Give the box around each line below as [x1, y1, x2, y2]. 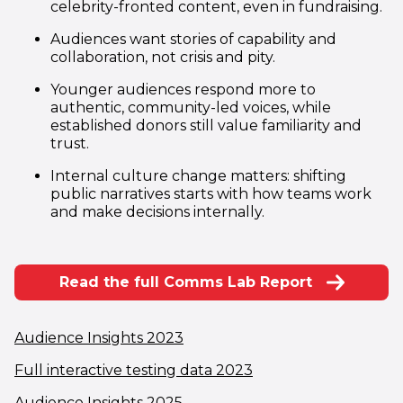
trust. [50, 135, 89, 153]
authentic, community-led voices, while [50, 99, 331, 117]
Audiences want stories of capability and [50, 31, 336, 49]
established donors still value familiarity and [50, 117, 362, 135]
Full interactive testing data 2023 [14, 362, 253, 380]
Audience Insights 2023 [14, 329, 184, 347]
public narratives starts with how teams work [50, 185, 372, 203]
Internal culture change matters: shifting [50, 167, 346, 185]
